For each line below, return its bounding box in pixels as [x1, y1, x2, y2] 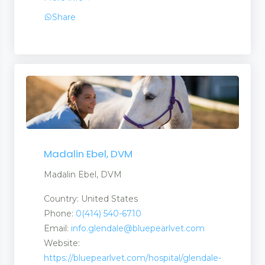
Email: [44, 222, 71, 234]
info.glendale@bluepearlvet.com [71, 222, 205, 234]
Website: [44, 237, 80, 248]
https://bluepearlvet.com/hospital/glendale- [44, 252, 221, 263]
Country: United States [44, 193, 138, 204]
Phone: [44, 208, 76, 219]
